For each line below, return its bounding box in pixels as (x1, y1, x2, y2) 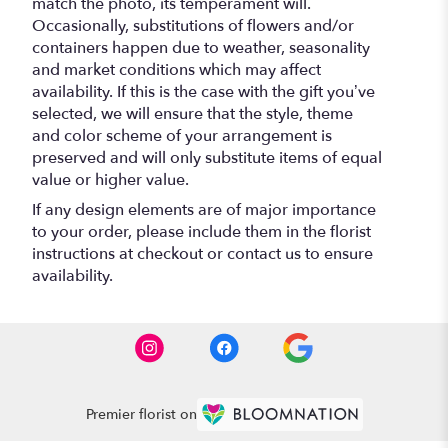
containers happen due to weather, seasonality (32, 36, 370, 59)
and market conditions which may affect (32, 58, 321, 81)
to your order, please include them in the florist (32, 220, 371, 243)
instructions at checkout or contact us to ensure (32, 242, 373, 265)
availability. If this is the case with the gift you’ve (32, 80, 375, 103)
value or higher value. (32, 168, 189, 191)
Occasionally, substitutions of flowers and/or (32, 14, 354, 37)
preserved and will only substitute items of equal (32, 146, 382, 169)
